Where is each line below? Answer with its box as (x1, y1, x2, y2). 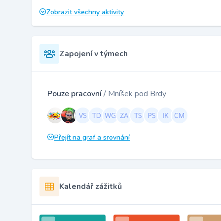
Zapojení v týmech (59, 48, 128, 59)
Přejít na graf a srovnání (54, 132, 130, 142)
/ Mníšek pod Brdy (104, 88, 166, 99)
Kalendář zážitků (59, 181, 122, 192)
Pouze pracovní (47, 88, 104, 99)
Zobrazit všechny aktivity (46, 7, 124, 17)
